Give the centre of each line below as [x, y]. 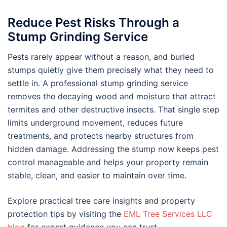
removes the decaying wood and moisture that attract [112, 97]
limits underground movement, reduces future [95, 123]
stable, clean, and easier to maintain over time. [97, 176]
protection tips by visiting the [66, 214]
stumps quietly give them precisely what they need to [111, 70]
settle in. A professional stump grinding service [98, 83]
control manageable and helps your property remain [108, 162]
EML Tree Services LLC [168, 214]
